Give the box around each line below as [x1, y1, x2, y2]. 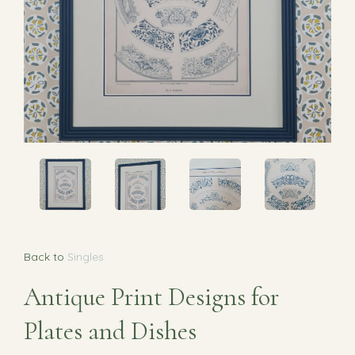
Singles [67, 249, 104, 264]
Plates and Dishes [24, 315, 197, 346]
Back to [24, 249, 64, 264]
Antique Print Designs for [24, 281, 279, 312]
